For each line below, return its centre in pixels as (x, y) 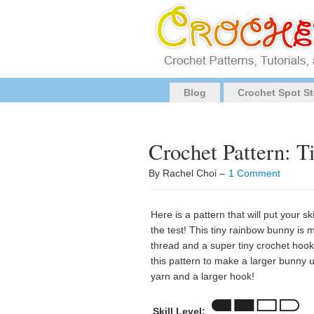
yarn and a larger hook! (203, 276)
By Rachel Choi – (188, 173)
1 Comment (254, 173)
